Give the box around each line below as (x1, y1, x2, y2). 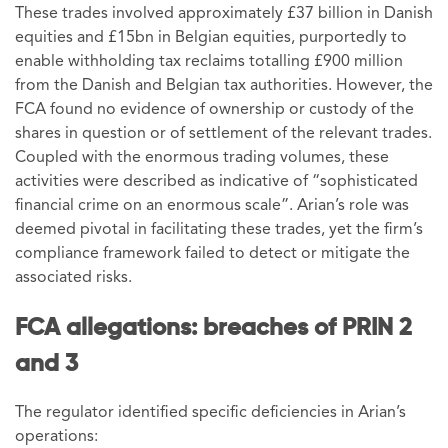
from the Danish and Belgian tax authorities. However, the (15, 77, 433, 94)
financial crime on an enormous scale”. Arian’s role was (15, 197, 409, 214)
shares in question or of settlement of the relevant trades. (15, 125, 432, 142)
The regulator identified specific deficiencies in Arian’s (15, 405, 406, 422)
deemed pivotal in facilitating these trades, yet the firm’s (15, 221, 423, 238)
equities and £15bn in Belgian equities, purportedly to (15, 29, 407, 46)
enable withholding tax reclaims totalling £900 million (15, 53, 403, 70)
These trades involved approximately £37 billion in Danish (15, 5, 433, 22)
